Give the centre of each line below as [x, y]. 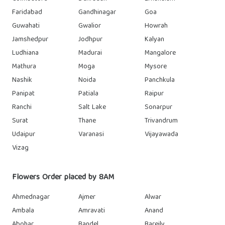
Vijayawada [161, 135]
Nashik [22, 80]
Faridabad [27, 13]
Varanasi [91, 135]
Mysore [156, 67]
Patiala [88, 94]
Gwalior [90, 26]
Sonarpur [158, 107]
